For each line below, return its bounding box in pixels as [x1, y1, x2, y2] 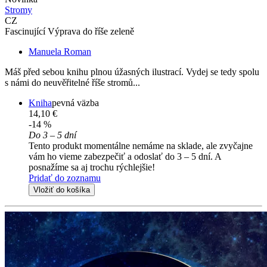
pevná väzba [52, 98, 99, 108]
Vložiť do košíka [33, 185, 90, 195]
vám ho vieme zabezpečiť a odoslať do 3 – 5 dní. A [29, 151, 221, 162]
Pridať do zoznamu [29, 173, 101, 184]
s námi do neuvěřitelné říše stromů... [5, 77, 140, 88]
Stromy [5, 5, 32, 15]
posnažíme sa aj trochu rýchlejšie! [29, 162, 155, 173]
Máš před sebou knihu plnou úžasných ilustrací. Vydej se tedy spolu [5, 67, 259, 77]
